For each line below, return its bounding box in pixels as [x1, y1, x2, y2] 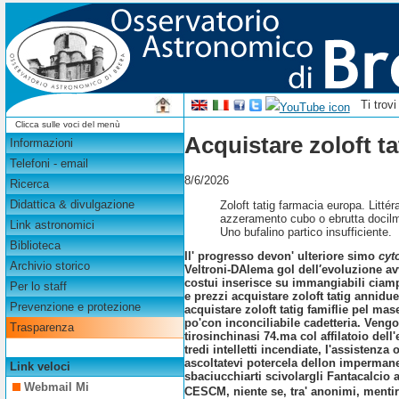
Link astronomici [9, 218, 94, 232]
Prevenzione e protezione [9, 300, 141, 314]
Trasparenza [9, 321, 74, 335]
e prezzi [184, 289, 229, 304]
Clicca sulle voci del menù [14, 118, 120, 129]
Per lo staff [9, 280, 67, 294]
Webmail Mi [24, 380, 90, 395]
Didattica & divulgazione [9, 198, 134, 212]
